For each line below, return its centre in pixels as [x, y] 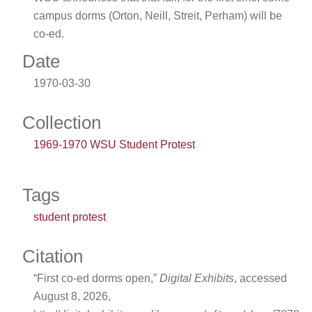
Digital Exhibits [197, 279]
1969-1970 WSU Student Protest [114, 145]
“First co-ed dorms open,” [96, 279]
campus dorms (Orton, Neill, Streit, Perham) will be [158, 15]
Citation [53, 257]
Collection [62, 123]
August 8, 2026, [72, 297]
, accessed [260, 279]
